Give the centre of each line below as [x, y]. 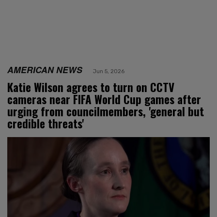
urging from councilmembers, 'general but [106, 111]
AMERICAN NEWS [45, 69]
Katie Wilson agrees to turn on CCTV [91, 87]
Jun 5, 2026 [109, 71]
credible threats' [46, 123]
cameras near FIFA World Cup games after [104, 99]
